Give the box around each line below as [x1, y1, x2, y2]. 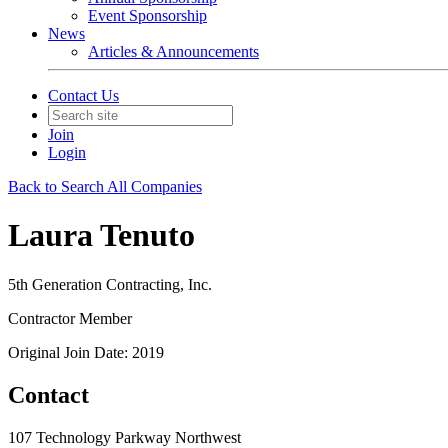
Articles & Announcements [88, 43, 259, 60]
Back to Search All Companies [8, 178, 202, 195]
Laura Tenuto [8, 217, 195, 254]
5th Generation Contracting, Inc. [8, 275, 212, 293]
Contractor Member [8, 309, 132, 327]
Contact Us [48, 87, 119, 104]
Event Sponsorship [88, 7, 207, 24]
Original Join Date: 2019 [8, 343, 164, 361]
